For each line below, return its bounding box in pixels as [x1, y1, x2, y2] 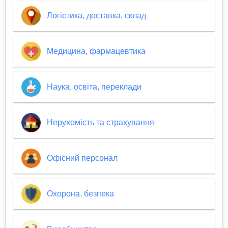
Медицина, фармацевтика [46, 47, 146, 56]
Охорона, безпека [46, 189, 114, 198]
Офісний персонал [46, 154, 118, 163]
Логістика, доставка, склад [46, 11, 146, 20]
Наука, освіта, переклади [46, 82, 141, 92]
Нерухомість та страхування [46, 118, 154, 127]
